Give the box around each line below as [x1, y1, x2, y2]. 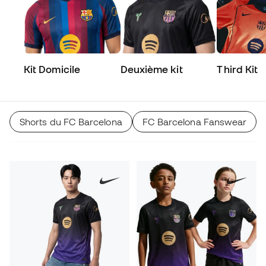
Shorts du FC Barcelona [20, 116, 122, 127]
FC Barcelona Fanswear [142, 116, 247, 127]
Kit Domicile [24, 63, 80, 75]
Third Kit [217, 63, 258, 75]
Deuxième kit [120, 63, 183, 75]
